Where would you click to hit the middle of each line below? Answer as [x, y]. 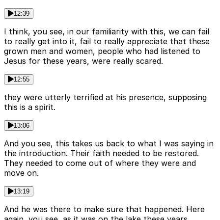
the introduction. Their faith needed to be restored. [101, 153]
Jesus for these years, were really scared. [83, 61]
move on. [21, 173]
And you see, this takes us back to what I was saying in [109, 144]
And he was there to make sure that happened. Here [104, 209]
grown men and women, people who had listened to [102, 51]
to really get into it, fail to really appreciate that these [107, 41]
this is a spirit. [30, 107]
